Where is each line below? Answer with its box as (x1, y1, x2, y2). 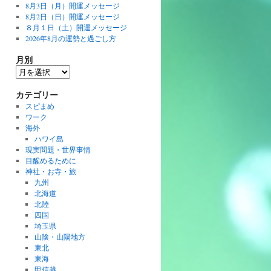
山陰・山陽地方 (34, 232, 86, 241)
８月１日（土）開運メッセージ (25, 22, 127, 32)
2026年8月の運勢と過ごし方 (25, 33, 116, 43)
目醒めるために (25, 155, 76, 165)
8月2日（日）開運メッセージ (25, 11, 120, 21)
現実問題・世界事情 (25, 145, 91, 154)
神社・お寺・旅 (25, 166, 76, 176)
